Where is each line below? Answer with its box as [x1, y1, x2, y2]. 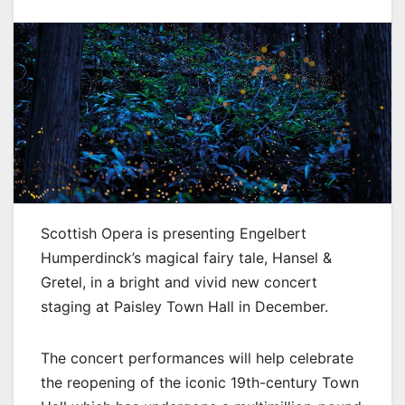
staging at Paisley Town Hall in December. [41, 297, 328, 316]
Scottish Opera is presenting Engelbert [41, 223, 306, 242]
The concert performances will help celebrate [41, 348, 353, 367]
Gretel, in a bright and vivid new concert [41, 272, 317, 291]
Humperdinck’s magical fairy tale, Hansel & [41, 248, 332, 267]
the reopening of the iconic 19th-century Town [41, 372, 359, 391]
